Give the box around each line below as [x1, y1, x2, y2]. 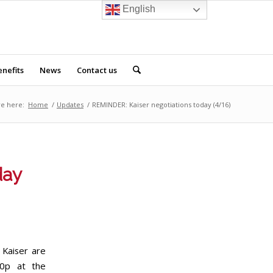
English [120, 4, 156, 15]
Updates [57, 100, 83, 109]
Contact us [76, 65, 117, 76]
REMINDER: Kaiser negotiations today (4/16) [92, 100, 230, 109]
